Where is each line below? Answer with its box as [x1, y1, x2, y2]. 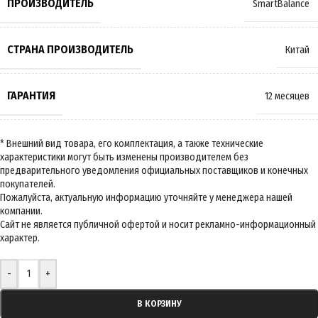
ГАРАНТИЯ [7, 89, 55, 103]
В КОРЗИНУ [136, 298, 182, 309]
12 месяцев [265, 90, 309, 103]
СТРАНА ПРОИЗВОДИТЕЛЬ [7, 43, 133, 57]
